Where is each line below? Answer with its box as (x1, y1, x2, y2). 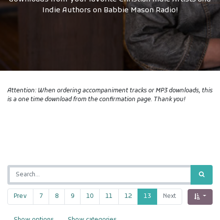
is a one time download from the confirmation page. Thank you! (7, 96, 186, 104)
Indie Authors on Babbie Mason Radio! (42, 5, 178, 15)
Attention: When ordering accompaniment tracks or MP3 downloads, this (7, 87, 213, 95)
